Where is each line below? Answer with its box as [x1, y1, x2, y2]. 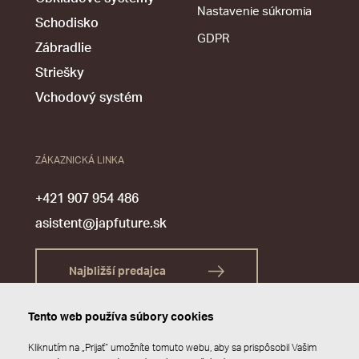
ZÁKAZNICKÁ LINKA [35, 155, 124, 165]
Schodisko [35, 16, 99, 30]
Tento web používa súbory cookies [28, 312, 214, 323]
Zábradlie [35, 41, 91, 54]
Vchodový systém [35, 91, 143, 104]
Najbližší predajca [68, 265, 168, 277]
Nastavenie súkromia [197, 5, 312, 18]
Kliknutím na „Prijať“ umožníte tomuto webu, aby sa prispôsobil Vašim [28, 343, 317, 353]
